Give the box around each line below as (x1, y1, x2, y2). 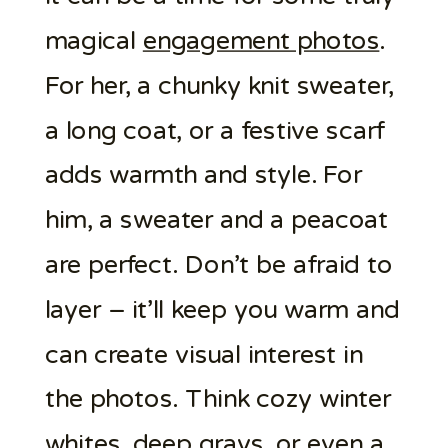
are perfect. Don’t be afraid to (44, 249, 393, 281)
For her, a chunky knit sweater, (44, 70, 394, 101)
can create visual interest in (44, 338, 363, 370)
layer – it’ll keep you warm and (44, 294, 400, 325)
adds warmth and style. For (44, 159, 362, 191)
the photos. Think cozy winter (44, 383, 391, 415)
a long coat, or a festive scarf (44, 114, 386, 146)
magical (44, 25, 143, 57)
